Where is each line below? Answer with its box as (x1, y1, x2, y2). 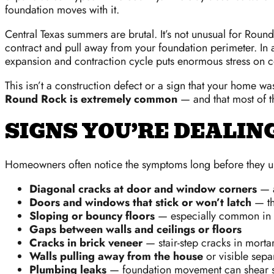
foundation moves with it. (5, 1, 119, 18)
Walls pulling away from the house (29, 248, 203, 264)
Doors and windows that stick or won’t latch (29, 194, 251, 210)
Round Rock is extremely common (5, 91, 177, 107)
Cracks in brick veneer (29, 235, 143, 251)
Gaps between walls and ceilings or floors (29, 221, 242, 237)
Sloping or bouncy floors (29, 208, 155, 224)
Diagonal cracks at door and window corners (29, 181, 257, 197)
